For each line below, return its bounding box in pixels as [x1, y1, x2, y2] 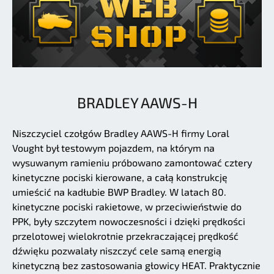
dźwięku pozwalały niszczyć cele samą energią [12, 244, 221, 256]
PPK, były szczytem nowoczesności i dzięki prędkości [12, 215, 245, 227]
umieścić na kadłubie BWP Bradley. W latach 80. [12, 185, 226, 198]
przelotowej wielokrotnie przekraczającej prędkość [12, 229, 239, 242]
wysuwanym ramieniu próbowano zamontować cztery [12, 156, 252, 168]
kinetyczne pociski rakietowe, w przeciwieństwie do [12, 200, 242, 212]
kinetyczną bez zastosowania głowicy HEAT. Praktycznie [12, 259, 261, 271]
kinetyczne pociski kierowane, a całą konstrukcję [12, 171, 228, 183]
